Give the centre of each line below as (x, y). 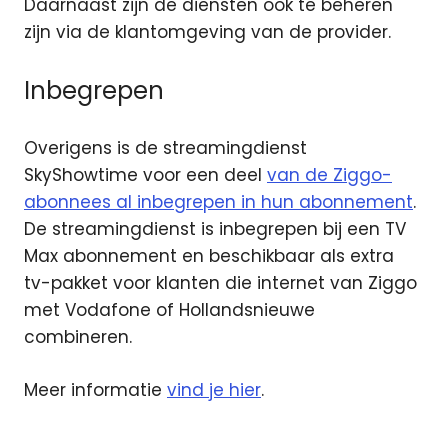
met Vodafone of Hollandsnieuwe (169, 310)
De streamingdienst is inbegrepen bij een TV (215, 229)
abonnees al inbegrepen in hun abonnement (218, 202)
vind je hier (214, 389)
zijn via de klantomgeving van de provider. (207, 32)
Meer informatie (95, 389)
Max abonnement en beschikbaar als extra (209, 256)
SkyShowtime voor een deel (145, 175)
